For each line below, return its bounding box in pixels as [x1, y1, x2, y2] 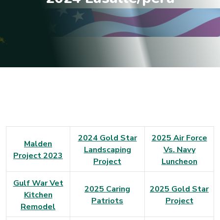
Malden [24, 138, 52, 149]
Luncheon [161, 156, 197, 167]
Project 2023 [13, 150, 63, 161]
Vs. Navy [163, 144, 195, 155]
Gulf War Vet [13, 178, 63, 189]
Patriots [91, 195, 123, 206]
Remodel [21, 201, 55, 212]
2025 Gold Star [150, 184, 209, 194]
